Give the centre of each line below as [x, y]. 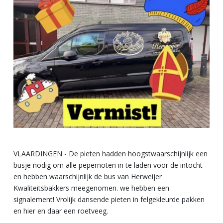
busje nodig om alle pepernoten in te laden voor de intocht [108, 165]
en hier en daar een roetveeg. [61, 211]
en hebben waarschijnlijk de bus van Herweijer [88, 176]
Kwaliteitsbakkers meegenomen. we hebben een [91, 188]
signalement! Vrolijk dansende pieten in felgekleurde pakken [109, 199]
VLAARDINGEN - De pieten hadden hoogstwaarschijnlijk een [111, 153]
